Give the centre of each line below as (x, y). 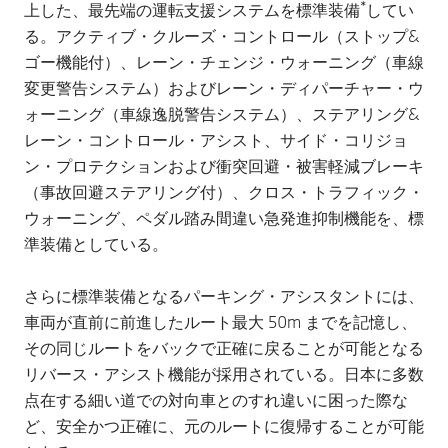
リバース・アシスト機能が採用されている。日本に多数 (224, 374)
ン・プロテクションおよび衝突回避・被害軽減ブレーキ (224, 166)
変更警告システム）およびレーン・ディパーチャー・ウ (224, 88)
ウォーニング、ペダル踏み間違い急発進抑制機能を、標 (224, 218)
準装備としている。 (96, 244)
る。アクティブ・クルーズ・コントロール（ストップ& (222, 36)
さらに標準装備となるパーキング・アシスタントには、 (224, 296)
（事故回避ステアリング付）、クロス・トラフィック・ (224, 192)
